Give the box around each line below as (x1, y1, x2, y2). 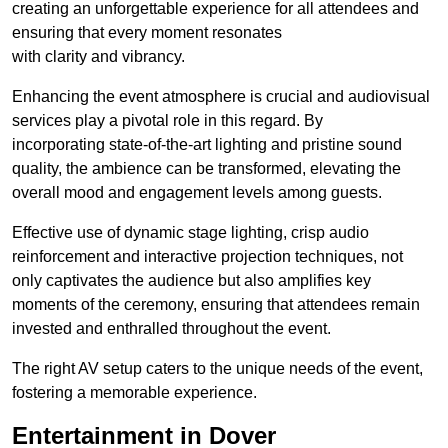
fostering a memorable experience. (12, 384, 257, 402)
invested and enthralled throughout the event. (12, 320, 331, 338)
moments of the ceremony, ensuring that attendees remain (12, 296, 420, 314)
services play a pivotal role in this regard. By (12, 112, 323, 130)
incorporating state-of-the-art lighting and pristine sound (12, 136, 402, 154)
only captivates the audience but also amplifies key (12, 272, 371, 290)
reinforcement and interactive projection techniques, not (12, 248, 403, 266)
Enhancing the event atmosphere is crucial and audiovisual (12, 88, 430, 106)
